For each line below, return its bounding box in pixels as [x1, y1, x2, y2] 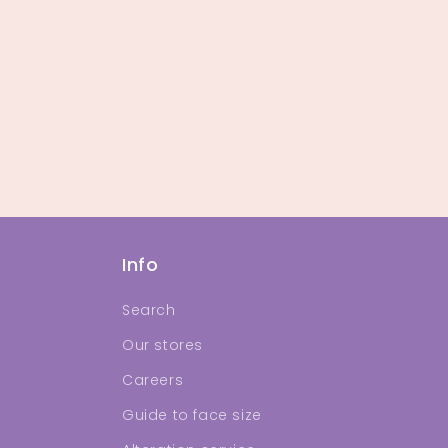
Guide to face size [122, 405, 262, 425]
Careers [122, 370, 184, 390]
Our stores [122, 335, 203, 355]
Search [122, 300, 176, 320]
